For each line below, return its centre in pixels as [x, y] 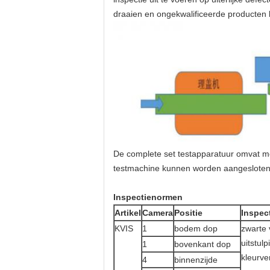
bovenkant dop [202, 244]
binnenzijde [196, 260]
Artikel [128, 213]
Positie [188, 213]
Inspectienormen [148, 197]
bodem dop [196, 229]
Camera [158, 213]
